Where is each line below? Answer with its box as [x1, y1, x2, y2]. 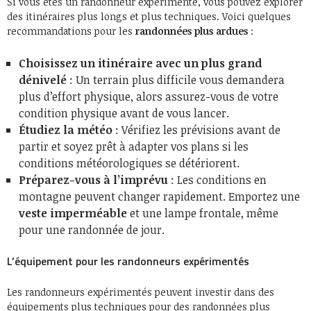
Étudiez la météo [19, 121, 112, 137]
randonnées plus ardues [135, 24, 248, 37]
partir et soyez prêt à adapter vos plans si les [19, 138, 249, 154]
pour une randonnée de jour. [19, 221, 165, 237]
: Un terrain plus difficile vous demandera [67, 72, 285, 87]
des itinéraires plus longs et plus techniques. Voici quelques [7, 9, 291, 23]
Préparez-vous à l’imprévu [19, 171, 168, 187]
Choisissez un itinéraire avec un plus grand [19, 55, 262, 71]
